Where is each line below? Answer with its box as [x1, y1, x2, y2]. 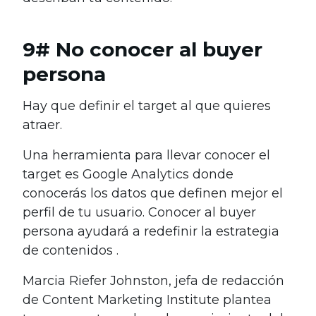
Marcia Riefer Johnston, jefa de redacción [23, 273, 284, 289]
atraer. [23, 117, 62, 133]
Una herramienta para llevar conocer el [23, 147, 270, 164]
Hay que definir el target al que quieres [23, 98, 271, 114]
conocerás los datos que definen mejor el [23, 186, 283, 202]
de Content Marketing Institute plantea [23, 292, 272, 308]
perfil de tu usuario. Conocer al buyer [23, 205, 256, 221]
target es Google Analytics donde [23, 166, 233, 183]
